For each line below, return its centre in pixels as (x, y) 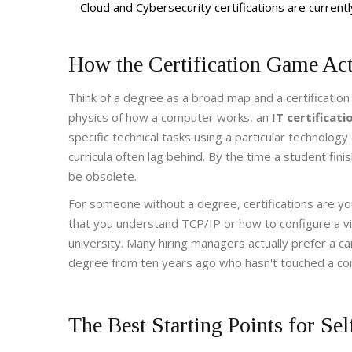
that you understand (125, 224)
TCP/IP (201, 224)
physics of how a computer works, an (170, 117)
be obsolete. (103, 176)
